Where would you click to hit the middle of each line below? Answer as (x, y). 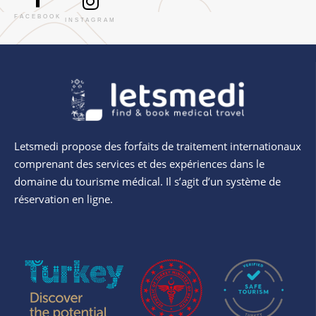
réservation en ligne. (63, 199)
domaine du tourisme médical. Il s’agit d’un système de (147, 182)
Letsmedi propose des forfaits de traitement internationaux (158, 146)
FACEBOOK (38, 17)
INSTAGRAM (91, 20)
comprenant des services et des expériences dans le (139, 164)
